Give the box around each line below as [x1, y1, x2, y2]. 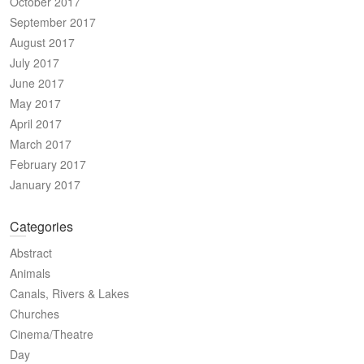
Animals [10, 265, 50, 282]
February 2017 [10, 156, 86, 173]
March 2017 [10, 136, 71, 153]
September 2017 [10, 14, 96, 31]
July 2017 [10, 54, 59, 71]
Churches [10, 305, 59, 323]
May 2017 [10, 95, 61, 112]
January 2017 [10, 176, 80, 193]
